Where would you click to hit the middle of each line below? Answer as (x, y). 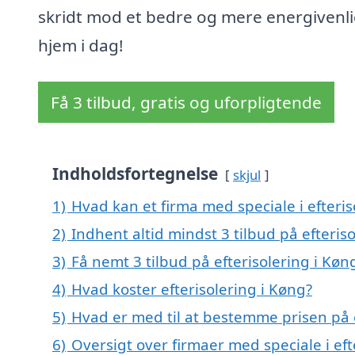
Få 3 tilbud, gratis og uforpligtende (186, 103)
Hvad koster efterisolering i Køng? (192, 289)
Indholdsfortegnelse (135, 174)
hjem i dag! (81, 46)
